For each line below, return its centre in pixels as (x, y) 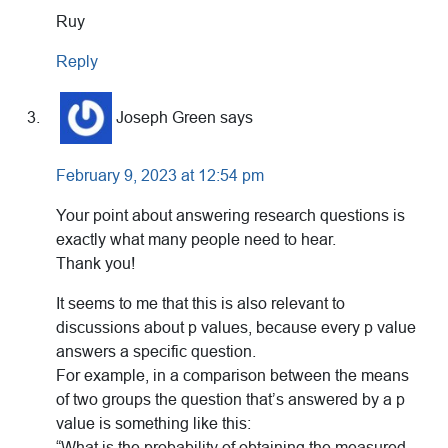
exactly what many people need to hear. (196, 240)
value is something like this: (153, 424)
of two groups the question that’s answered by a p (230, 400)
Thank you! (95, 264)
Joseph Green (166, 117)
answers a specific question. (156, 352)
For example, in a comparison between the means (232, 376)
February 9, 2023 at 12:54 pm (160, 176)
